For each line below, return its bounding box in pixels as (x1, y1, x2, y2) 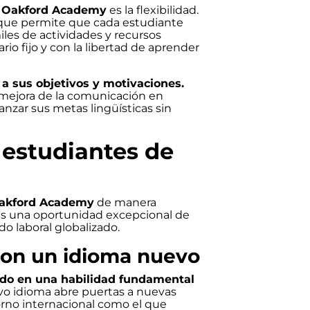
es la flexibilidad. (107, 3, 199, 17)
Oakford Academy (1, 3, 107, 17)
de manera (94, 196, 156, 209)
